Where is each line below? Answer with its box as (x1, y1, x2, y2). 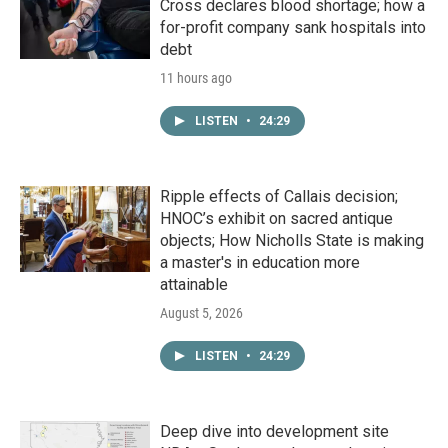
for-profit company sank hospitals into (160, 18, 426, 38)
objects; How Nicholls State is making (160, 231, 424, 251)
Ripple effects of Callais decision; (160, 187, 398, 207)
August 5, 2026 (160, 305, 243, 322)
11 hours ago (160, 70, 232, 87)
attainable (160, 275, 228, 295)
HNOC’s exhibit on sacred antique (160, 209, 393, 229)
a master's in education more (160, 253, 360, 273)
